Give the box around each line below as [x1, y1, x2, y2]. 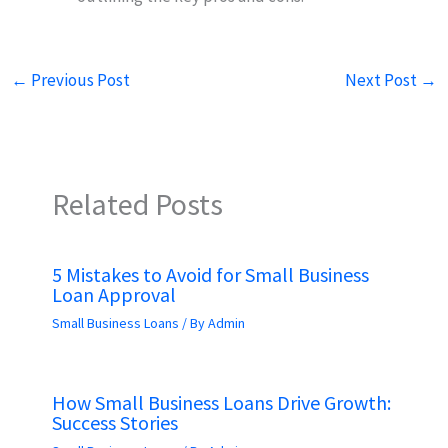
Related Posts [51, 185, 223, 224]
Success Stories [51, 410, 178, 436]
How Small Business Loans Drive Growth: [51, 390, 391, 416]
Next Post [344, 69, 420, 92]
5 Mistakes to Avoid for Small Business [51, 262, 369, 288]
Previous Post [28, 69, 131, 92]
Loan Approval [51, 282, 176, 308]
